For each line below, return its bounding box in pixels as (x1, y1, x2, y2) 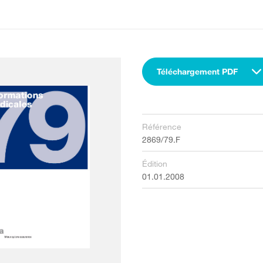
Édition (141, 159, 167, 168)
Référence (141, 122, 181, 131)
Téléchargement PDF (156, 66, 238, 76)
